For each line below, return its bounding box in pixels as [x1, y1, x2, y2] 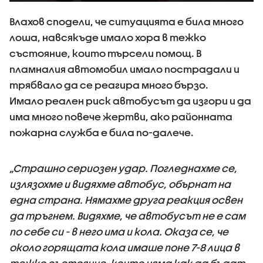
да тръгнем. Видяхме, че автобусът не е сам [9, 210, 245, 221]
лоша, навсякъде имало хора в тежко [9, 32, 206, 43]
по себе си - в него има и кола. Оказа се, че [9, 226, 228, 237]
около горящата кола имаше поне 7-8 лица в [9, 242, 240, 253]
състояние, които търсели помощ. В [9, 48, 201, 59]
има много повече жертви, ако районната [9, 111, 232, 122]
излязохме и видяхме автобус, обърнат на [9, 178, 231, 190]
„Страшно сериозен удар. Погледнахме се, [9, 163, 237, 174]
